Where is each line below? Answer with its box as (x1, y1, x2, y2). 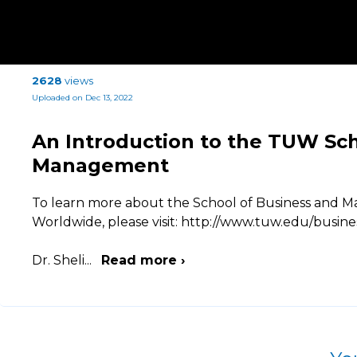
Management (32, 153, 169, 177)
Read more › (101, 252, 185, 268)
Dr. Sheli (32, 252, 84, 268)
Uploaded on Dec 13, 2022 (32, 92, 133, 103)
